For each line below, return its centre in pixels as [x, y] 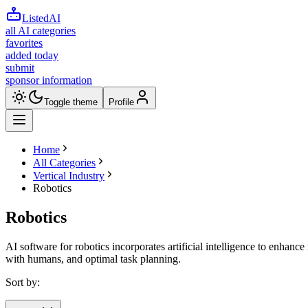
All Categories [64, 163]
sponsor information [49, 80]
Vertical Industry [69, 176]
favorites [24, 43]
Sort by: [23, 282]
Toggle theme [71, 102]
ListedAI [41, 18]
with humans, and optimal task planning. [93, 258]
